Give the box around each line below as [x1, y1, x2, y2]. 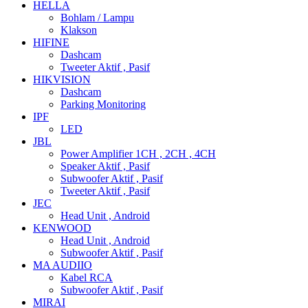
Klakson [60, 24, 97, 36]
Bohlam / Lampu [60, 12, 134, 23]
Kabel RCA [60, 272, 113, 283]
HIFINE [33, 36, 69, 48]
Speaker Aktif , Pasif [60, 160, 150, 172]
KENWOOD [33, 222, 91, 234]
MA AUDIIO [33, 259, 92, 271]
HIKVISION [33, 74, 91, 85]
